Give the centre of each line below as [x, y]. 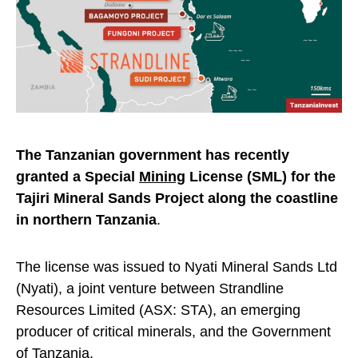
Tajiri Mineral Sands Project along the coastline [177, 199]
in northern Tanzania [86, 220]
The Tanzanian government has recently [153, 155]
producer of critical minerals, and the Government [173, 332]
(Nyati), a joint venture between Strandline [150, 289]
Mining [162, 177]
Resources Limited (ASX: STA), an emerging [158, 310]
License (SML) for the [261, 177]
